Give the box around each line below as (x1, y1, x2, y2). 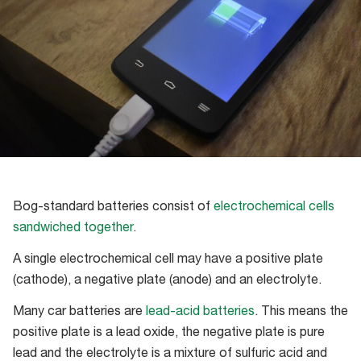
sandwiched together (13, 222, 133, 235)
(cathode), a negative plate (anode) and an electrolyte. (13, 274, 322, 288)
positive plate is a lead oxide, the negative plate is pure (13, 327, 325, 341)
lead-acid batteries (146, 306, 255, 320)
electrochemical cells (214, 201, 334, 214)
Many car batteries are (13, 306, 146, 320)
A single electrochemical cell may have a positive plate (13, 253, 323, 267)
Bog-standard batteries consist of (13, 201, 214, 214)
